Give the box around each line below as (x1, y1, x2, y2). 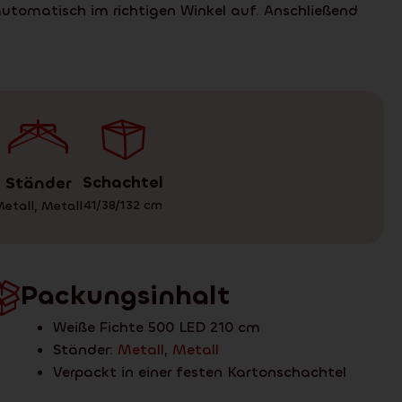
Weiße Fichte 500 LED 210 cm (52, 317, 260, 336)
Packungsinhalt (19, 277, 230, 313)
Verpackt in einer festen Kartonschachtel (52, 362, 346, 381)
